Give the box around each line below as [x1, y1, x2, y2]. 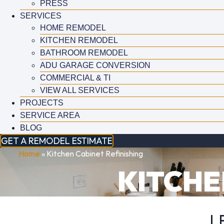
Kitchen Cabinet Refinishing [46, 148, 143, 159]
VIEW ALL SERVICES [40, 86, 119, 95]
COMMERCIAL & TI [40, 73, 110, 82]
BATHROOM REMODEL [40, 48, 128, 57]
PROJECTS [20, 98, 63, 107]
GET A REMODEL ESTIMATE [1, 135, 112, 147]
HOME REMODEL [40, 23, 106, 32]
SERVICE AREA [20, 111, 80, 120]
